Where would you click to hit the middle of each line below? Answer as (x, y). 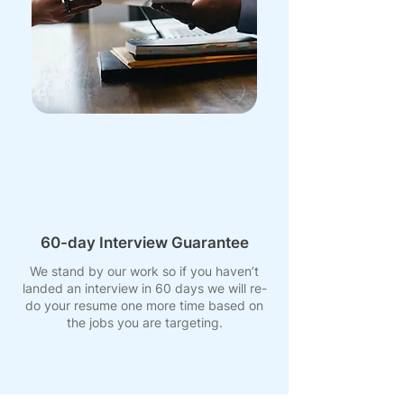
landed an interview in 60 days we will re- (144, 289)
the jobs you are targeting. (144, 323)
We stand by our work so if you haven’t (144, 271)
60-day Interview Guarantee (144, 243)
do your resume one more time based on (144, 306)
